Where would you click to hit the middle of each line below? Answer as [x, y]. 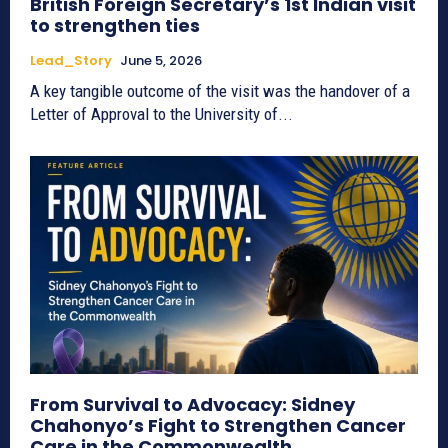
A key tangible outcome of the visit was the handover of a [220, 91]
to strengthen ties [115, 26]
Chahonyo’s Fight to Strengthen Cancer [218, 425]
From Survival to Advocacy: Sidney [192, 404]
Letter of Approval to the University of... [161, 114]
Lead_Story [71, 61]
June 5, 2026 [161, 61]
